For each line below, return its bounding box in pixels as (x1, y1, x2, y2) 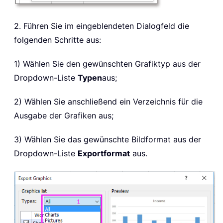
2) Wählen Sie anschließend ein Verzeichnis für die (14, 96, 203, 107)
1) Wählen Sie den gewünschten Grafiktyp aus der (14, 58, 201, 69)
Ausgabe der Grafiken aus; (14, 110, 113, 120)
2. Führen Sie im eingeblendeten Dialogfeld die (14, 20, 189, 31)
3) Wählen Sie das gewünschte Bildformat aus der (14, 134, 201, 144)
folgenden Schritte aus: (14, 34, 101, 45)
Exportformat (78, 148, 130, 158)
